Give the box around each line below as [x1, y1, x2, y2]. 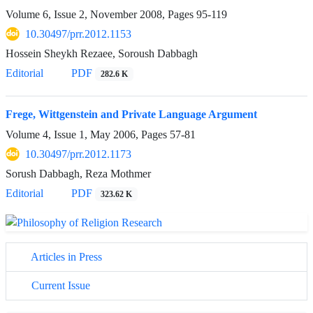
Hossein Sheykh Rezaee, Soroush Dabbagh [6, 47, 198, 61]
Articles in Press [29, 249, 102, 263]
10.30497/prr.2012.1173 [25, 147, 131, 161]
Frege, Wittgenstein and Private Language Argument [6, 108, 257, 122]
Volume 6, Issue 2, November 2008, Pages [6, 8, 196, 22]
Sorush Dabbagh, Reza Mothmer [6, 167, 151, 181]
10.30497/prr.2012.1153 [25, 27, 131, 41]
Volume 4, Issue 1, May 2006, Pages [6, 128, 170, 142]
